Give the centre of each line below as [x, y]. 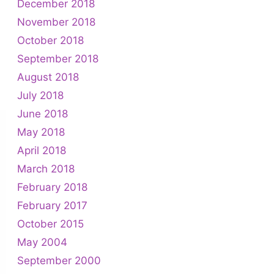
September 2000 [59, 260]
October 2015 [50, 224]
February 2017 [52, 205]
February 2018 [52, 187]
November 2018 [56, 22]
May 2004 [42, 242]
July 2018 [40, 95]
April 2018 [42, 150]
